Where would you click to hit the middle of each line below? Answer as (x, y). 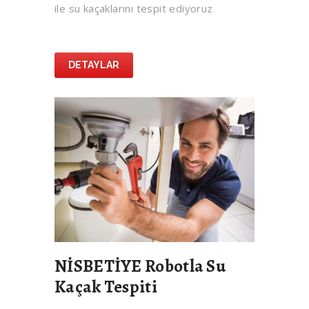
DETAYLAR (94, 65)
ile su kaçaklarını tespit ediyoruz (134, 9)
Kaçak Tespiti (106, 287)
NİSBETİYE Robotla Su (140, 267)
